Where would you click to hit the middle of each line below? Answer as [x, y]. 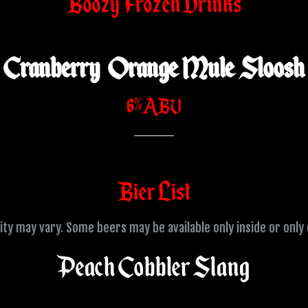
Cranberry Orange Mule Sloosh [154, 68]
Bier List [154, 192]
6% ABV [154, 106]
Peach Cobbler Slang [154, 267]
